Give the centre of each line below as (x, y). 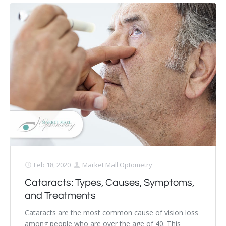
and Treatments (60, 196)
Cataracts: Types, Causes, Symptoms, (109, 183)
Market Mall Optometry (117, 165)
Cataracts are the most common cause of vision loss (111, 213)
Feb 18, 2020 (52, 165)
